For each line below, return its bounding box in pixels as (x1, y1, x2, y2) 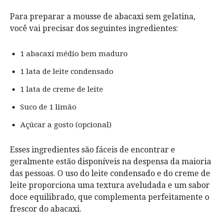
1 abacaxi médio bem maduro (20, 49, 128, 58)
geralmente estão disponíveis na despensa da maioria (10, 156, 211, 166)
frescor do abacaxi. (10, 204, 81, 214)
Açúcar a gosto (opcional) (20, 120, 111, 129)
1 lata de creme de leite (20, 84, 103, 94)
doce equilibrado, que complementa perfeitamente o (10, 192, 209, 202)
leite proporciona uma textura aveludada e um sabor (10, 180, 210, 190)
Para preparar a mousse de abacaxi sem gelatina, (10, 11, 195, 21)
